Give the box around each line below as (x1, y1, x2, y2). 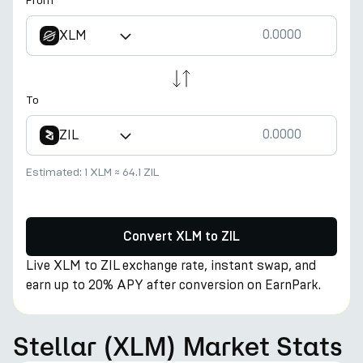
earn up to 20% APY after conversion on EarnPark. (26, 277, 321, 293)
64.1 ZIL (122, 165, 159, 179)
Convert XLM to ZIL (123, 230, 240, 243)
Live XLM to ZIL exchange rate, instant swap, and (26, 258, 316, 273)
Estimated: (26, 165, 84, 179)
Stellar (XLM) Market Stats (13, 331, 343, 361)
